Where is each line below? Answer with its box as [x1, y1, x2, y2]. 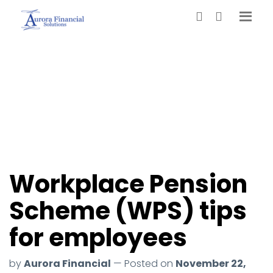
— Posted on [111, 257, 175, 271]
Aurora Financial [24, 257, 111, 271]
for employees [9, 221, 187, 255]
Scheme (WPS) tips [9, 194, 247, 228]
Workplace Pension [9, 167, 247, 201]
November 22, [175, 257, 246, 271]
